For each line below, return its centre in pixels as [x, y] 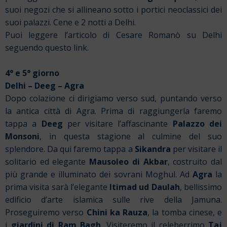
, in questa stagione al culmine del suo [131, 137]
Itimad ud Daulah [145, 187]
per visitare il [197, 149]
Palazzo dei [197, 124]
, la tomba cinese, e [185, 213]
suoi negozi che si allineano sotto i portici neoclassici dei [113, 10]
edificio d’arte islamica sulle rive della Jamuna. [113, 200]
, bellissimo [201, 187]
